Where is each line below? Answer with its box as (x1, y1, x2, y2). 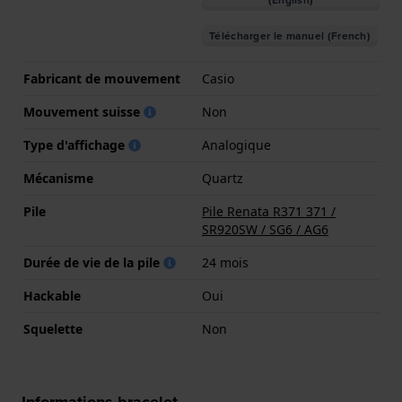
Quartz (202, 170, 243, 188)
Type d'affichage (23, 136, 128, 154)
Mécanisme (23, 170, 93, 188)
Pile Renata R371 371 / (202, 203, 336, 221)
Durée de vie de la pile (23, 254, 163, 272)
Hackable (23, 287, 81, 305)
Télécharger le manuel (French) (209, 28, 371, 45)
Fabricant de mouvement (23, 70, 180, 88)
